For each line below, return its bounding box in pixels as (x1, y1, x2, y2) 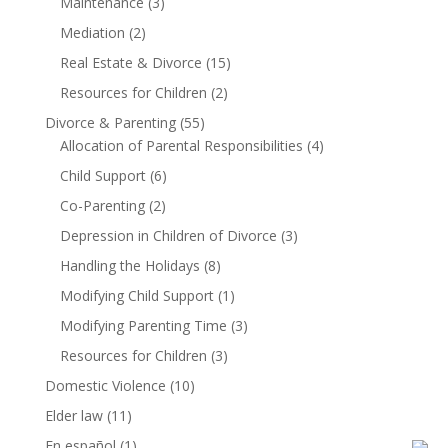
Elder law (44, 406, 103, 425)
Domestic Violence (44, 376, 166, 395)
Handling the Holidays (59, 256, 200, 275)
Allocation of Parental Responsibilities (59, 136, 303, 155)
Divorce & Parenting (44, 113, 176, 132)
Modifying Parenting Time (59, 316, 227, 335)
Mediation (59, 23, 125, 42)
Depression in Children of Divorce (59, 226, 277, 245)
